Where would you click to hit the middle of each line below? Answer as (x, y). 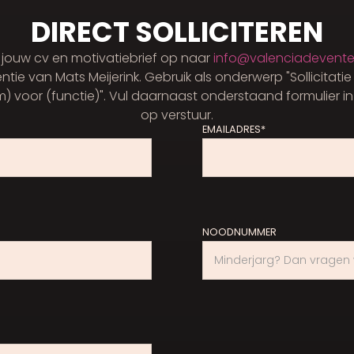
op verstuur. (177, 115)
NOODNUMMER (239, 232)
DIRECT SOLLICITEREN (177, 32)
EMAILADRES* (234, 129)
